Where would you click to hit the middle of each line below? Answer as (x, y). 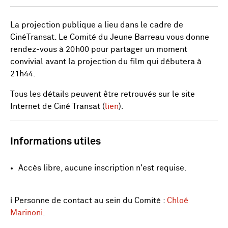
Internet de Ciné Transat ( (58, 106)
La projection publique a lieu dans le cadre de (97, 25)
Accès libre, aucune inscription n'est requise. (103, 168)
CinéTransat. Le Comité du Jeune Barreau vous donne (110, 37)
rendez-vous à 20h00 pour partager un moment (99, 49)
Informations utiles (55, 141)
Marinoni (26, 213)
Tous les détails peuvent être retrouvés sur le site (103, 94)
